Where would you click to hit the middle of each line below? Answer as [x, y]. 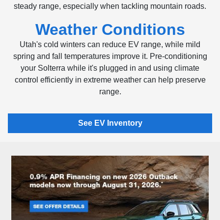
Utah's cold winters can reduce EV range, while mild [110, 44]
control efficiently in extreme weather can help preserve [110, 80]
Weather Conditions [110, 29]
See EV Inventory [110, 123]
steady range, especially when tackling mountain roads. [110, 6]
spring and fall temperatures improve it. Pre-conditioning [110, 56]
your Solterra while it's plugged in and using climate [110, 68]
